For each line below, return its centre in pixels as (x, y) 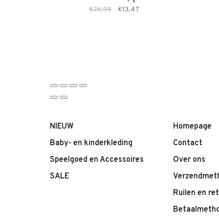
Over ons (189, 160)
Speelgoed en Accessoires (97, 160)
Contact (188, 143)
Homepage (192, 127)
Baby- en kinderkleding (91, 143)
